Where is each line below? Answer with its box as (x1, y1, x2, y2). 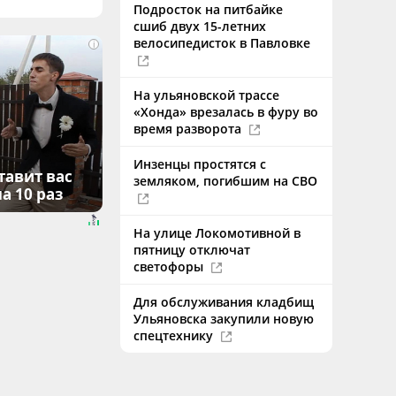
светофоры (133, 258, 207, 275)
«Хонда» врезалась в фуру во (133, 103, 318, 120)
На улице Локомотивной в (133, 225, 301, 241)
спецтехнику (133, 327, 217, 344)
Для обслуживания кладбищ (133, 293, 314, 310)
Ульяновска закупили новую (133, 310, 314, 327)
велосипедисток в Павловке (133, 34, 310, 51)
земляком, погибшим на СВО (133, 172, 317, 189)
